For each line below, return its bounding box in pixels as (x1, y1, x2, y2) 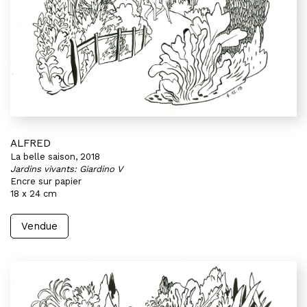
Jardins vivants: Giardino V (10, 164, 123, 174)
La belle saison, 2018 (10, 151, 100, 162)
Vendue (21, 220, 58, 232)
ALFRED (10, 137, 51, 149)
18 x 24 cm (10, 188, 57, 199)
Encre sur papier (10, 176, 82, 186)
